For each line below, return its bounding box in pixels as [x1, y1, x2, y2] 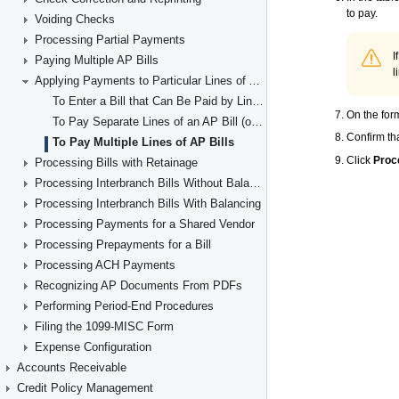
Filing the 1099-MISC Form [35, 320, 174, 333]
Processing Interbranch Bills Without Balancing [249, 176, 261, 190]
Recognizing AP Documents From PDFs [35, 279, 242, 292]
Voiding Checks [35, 12, 115, 26]
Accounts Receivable [17, 361, 126, 374]
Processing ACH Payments [35, 258, 175, 272]
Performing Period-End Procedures [35, 299, 214, 313]
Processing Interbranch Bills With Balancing [35, 197, 261, 210]
